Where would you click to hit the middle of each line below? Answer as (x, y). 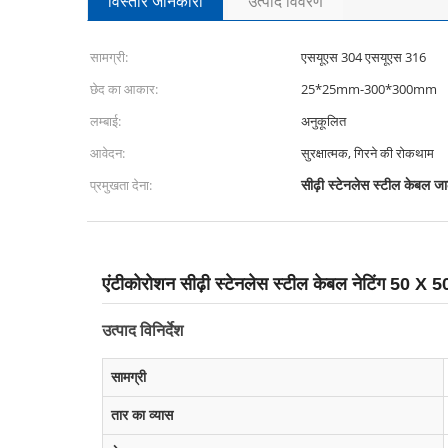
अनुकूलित (323, 121)
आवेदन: (107, 153)
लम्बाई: (105, 121)
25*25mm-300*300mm (369, 89)
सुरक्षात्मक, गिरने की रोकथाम (367, 153)
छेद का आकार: (124, 89)
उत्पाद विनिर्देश (142, 330)
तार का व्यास (142, 415)
